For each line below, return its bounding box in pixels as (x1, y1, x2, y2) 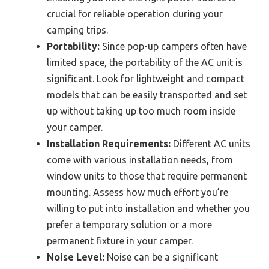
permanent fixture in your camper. (47, 235, 193, 246)
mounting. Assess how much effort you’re (47, 186, 228, 198)
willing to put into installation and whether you (47, 202, 250, 214)
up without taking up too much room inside (47, 105, 235, 116)
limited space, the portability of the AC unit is (47, 56, 243, 68)
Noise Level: (47, 251, 104, 262)
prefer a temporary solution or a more (47, 219, 212, 230)
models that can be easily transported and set (47, 89, 247, 100)
